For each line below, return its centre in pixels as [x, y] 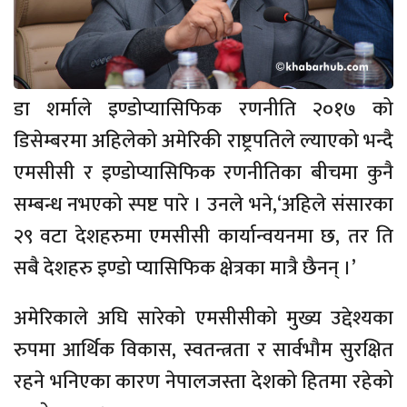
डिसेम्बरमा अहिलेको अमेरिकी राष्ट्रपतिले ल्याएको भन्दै [203, 141]
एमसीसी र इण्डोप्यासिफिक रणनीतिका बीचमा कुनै [203, 173]
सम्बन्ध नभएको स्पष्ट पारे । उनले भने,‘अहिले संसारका [203, 205]
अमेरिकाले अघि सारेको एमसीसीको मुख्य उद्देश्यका [203, 318]
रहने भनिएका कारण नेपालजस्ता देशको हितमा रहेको [203, 382]
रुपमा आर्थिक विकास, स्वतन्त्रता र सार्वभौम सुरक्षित [203, 350]
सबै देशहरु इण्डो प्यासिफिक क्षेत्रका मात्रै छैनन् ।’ [185, 268]
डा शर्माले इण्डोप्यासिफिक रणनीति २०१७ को [203, 109]
